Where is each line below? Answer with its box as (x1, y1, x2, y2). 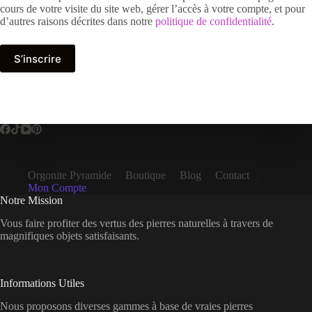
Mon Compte (28, 182, 86, 194)
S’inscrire (14, 52, 61, 65)
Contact (215, 169, 249, 181)
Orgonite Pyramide (28, 169, 111, 181)
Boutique (125, 169, 166, 181)
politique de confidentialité (155, 15, 272, 27)
